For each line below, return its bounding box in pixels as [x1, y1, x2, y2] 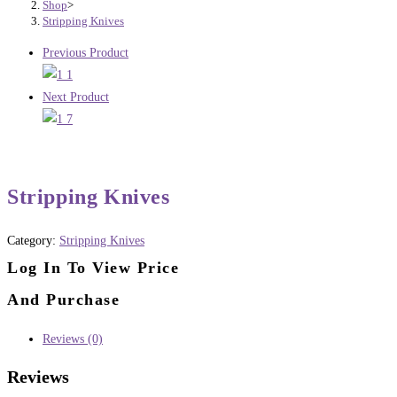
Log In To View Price [7, 258, 179, 276]
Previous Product [43, 46, 128, 60]
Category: [7, 233, 59, 247]
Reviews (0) [43, 331, 103, 346]
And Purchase [7, 290, 120, 308]
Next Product [43, 90, 109, 105]
